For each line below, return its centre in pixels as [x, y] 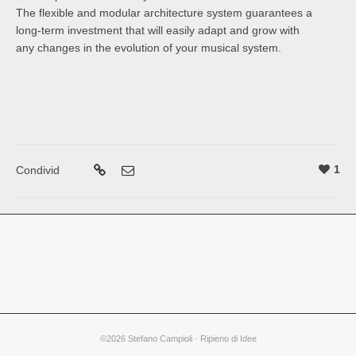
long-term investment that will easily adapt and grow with [158, 31]
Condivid [38, 170]
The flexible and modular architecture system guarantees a [164, 13]
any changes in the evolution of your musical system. [149, 48]
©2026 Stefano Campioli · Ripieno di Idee [178, 339]
